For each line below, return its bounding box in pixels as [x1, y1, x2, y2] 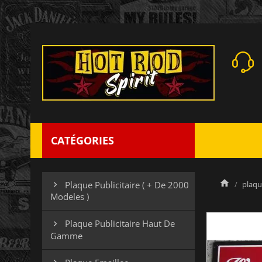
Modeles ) [50, 191, 89, 203]
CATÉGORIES [51, 133, 114, 147]
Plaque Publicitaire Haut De [65, 218, 175, 230]
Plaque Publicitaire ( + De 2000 [65, 179, 189, 191]
